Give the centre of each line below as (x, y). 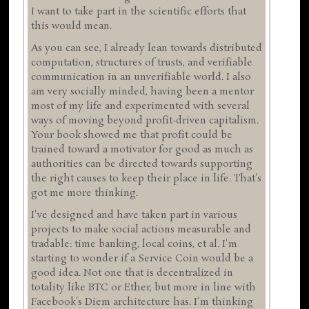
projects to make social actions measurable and (141, 230)
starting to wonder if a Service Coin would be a (142, 259)
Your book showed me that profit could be (132, 136)
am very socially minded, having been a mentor (143, 92)
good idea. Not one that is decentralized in (132, 273)
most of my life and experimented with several (141, 107)
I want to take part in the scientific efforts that (139, 11)
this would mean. (72, 26)
